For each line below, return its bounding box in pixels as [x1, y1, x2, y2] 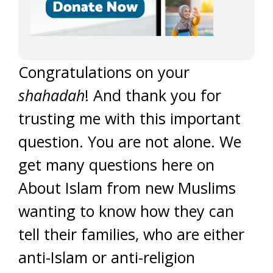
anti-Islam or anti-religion [18, 247, 195, 268]
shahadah [18, 85, 85, 105]
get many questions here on [18, 154, 214, 175]
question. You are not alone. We [18, 131, 241, 152]
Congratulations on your [18, 62, 190, 82]
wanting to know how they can [18, 200, 234, 221]
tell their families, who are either [18, 224, 244, 244]
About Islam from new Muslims [18, 177, 236, 198]
